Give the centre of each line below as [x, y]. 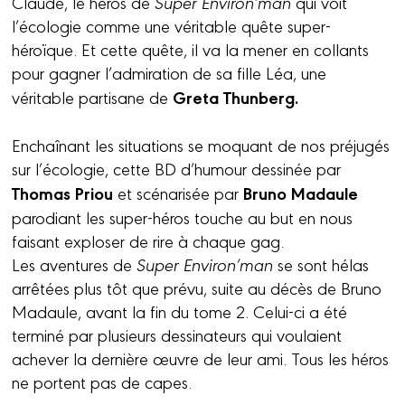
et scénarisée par [179, 193]
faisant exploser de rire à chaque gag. [148, 241]
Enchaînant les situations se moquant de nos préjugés [201, 145]
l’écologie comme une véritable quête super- [172, 26]
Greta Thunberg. [234, 97]
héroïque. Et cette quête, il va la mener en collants [191, 49]
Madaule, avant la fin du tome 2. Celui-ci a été [180, 311]
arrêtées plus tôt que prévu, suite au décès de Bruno [197, 288]
